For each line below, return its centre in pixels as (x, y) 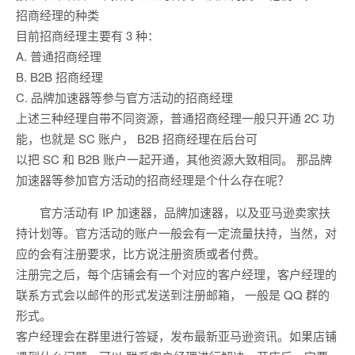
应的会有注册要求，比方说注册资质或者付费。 (141, 254)
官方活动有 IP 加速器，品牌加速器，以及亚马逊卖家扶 (185, 212)
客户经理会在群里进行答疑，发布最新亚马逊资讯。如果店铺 (176, 336)
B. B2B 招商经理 (59, 77)
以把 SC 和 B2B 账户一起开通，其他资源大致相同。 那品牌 (174, 159)
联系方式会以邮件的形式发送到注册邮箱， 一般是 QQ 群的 (173, 295)
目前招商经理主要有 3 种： (88, 36)
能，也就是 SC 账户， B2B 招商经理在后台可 (137, 139)
